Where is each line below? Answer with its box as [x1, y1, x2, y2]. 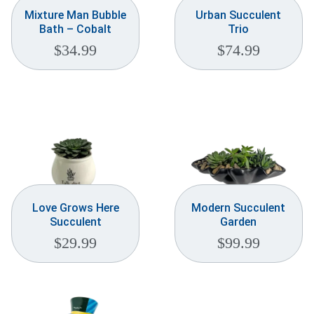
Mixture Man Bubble [25, 8, 127, 22]
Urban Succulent [196, 8, 282, 22]
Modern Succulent [191, 201, 286, 215]
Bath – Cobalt [39, 22, 112, 36]
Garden [220, 215, 257, 229]
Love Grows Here [32, 201, 119, 215]
